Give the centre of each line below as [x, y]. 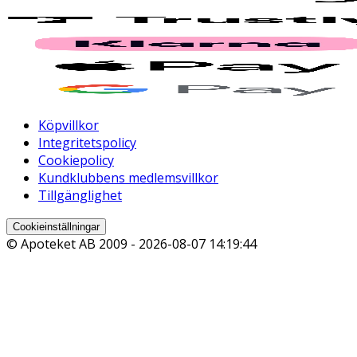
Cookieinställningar [56, 227]
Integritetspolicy [87, 143]
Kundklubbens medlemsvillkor [128, 178]
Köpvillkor [69, 126]
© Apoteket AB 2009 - [73, 244]
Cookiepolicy [76, 161]
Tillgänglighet [80, 196]
